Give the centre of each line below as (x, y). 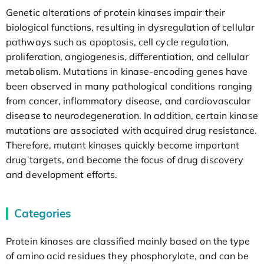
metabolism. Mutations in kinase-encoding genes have (127, 71)
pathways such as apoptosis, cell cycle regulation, (118, 42)
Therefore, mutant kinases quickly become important (123, 145)
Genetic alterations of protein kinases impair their (116, 12)
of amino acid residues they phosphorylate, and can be (128, 256)
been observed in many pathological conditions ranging (129, 86)
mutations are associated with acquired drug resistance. (132, 130)
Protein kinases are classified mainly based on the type (128, 241)
